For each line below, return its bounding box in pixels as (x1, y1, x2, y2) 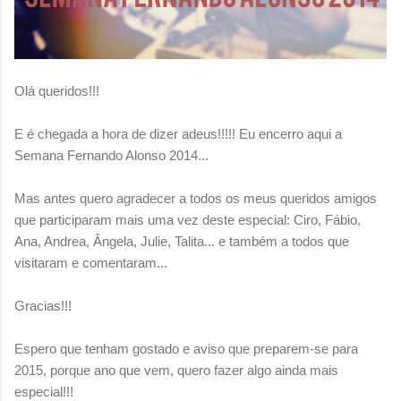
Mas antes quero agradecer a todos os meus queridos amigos (14, 191, 377, 207)
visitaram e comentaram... (14, 255, 167, 271)
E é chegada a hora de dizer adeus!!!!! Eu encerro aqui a (14, 126, 342, 142)
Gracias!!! (14, 298, 72, 314)
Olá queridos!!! (14, 83, 99, 99)
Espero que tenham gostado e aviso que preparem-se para (14, 341, 358, 357)
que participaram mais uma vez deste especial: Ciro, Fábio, (14, 212, 361, 228)
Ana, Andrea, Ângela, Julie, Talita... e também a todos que (14, 234, 349, 250)
